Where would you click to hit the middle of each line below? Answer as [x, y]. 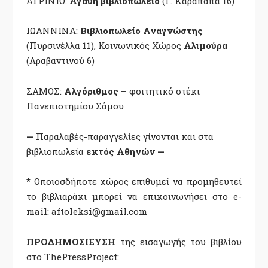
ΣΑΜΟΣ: [45, 91]
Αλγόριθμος [91, 91]
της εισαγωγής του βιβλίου [179, 242]
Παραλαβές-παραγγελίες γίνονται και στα [125, 136]
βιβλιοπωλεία [56, 151]
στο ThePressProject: [73, 257]
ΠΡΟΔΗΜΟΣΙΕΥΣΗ [71, 242]
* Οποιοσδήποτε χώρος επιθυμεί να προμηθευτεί [134, 182]
